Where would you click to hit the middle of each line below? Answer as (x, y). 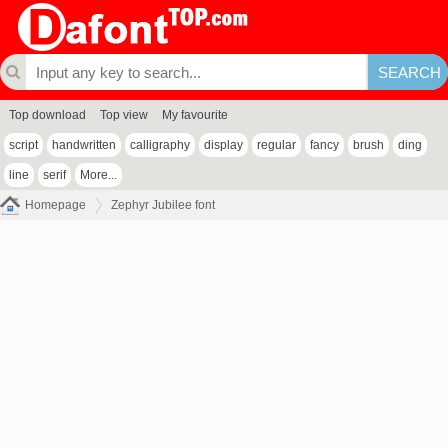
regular (276, 145)
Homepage (55, 205)
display (223, 145)
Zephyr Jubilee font (163, 205)
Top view (124, 115)
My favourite (195, 115)
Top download (47, 115)
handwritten (84, 145)
